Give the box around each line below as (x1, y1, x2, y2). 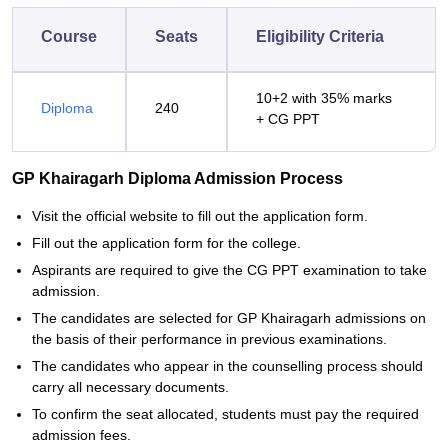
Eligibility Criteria (256, 28, 384, 45)
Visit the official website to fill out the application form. (32, 208, 368, 224)
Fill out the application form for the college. (32, 235, 301, 251)
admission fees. (32, 427, 135, 443)
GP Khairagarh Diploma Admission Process (12, 170, 347, 187)
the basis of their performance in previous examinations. (32, 331, 387, 347)
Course (41, 28, 97, 45)
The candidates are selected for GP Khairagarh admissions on (32, 310, 426, 326)
